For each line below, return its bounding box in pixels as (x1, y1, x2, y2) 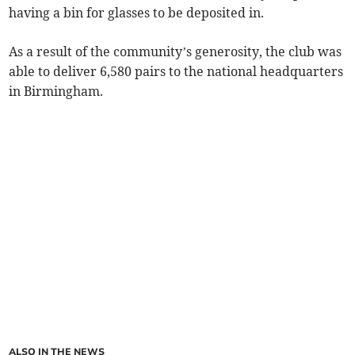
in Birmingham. (9, 83, 104, 100)
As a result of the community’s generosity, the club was (9, 44, 342, 60)
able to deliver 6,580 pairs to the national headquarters (9, 63, 344, 80)
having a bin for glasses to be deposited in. (9, 5, 265, 21)
